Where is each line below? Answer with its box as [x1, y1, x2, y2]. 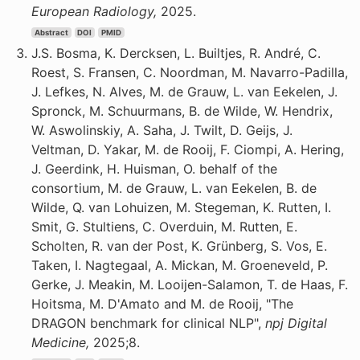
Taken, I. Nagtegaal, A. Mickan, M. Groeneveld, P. [31, 257, 328, 273]
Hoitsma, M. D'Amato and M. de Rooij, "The [31, 296, 293, 312]
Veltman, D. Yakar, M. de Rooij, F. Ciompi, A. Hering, [31, 141, 344, 157]
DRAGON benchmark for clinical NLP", [31, 315, 265, 331]
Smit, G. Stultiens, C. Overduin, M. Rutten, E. [31, 219, 297, 235]
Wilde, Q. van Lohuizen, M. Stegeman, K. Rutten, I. [31, 199, 331, 215]
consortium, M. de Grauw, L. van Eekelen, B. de [31, 180, 317, 196]
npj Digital [265, 315, 327, 331]
